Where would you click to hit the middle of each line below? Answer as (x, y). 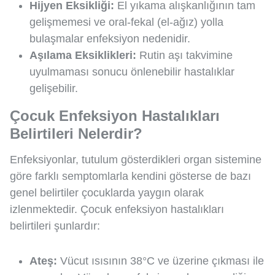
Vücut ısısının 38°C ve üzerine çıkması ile (161, 261)
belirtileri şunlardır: (55, 226)
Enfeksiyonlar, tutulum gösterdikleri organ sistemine (136, 160)
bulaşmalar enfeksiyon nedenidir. (110, 39)
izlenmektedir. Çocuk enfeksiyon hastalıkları (117, 210)
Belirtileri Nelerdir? (76, 134)
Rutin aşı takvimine (184, 56)
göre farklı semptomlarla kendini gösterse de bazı (130, 176)
